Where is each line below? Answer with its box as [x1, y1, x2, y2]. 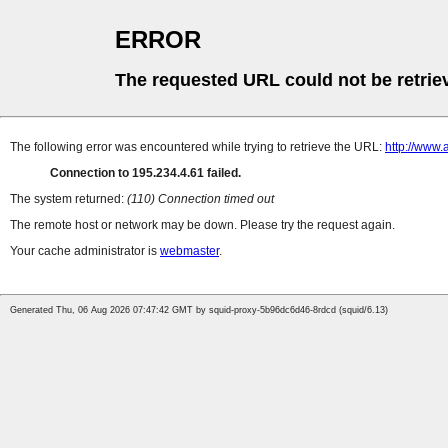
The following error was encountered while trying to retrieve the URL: [10, 140, 385, 155]
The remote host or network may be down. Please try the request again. [10, 218, 395, 233]
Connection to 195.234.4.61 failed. [50, 166, 241, 181]
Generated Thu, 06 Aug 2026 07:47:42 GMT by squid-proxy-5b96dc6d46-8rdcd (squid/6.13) [10, 305, 388, 316]
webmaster [160, 244, 219, 259]
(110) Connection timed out [127, 192, 274, 207]
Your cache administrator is [10, 244, 160, 259]
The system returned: [10, 192, 127, 207]
